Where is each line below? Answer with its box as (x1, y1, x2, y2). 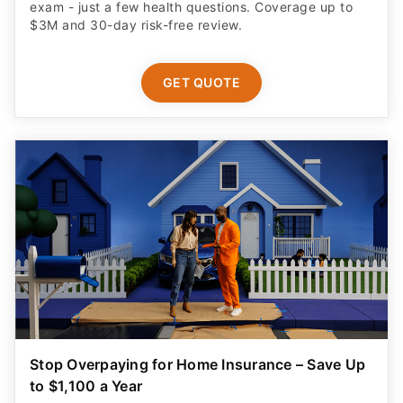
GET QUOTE (162, 75, 241, 91)
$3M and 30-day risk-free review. (30, 17, 242, 33)
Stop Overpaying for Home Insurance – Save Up (30, 354, 365, 373)
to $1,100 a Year (30, 376, 142, 395)
